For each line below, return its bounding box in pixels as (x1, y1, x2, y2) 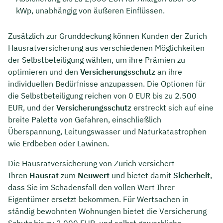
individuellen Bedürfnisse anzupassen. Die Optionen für (8, 78, 206, 89)
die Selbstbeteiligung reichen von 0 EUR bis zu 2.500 (8, 90, 197, 101)
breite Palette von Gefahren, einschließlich (8, 114, 161, 124)
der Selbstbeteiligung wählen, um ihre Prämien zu (8, 54, 185, 65)
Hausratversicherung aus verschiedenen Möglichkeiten (8, 42, 205, 53)
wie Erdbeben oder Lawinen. (8, 138, 109, 148)
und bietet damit (110, 170, 173, 180)
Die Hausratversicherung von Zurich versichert (8, 158, 175, 168)
